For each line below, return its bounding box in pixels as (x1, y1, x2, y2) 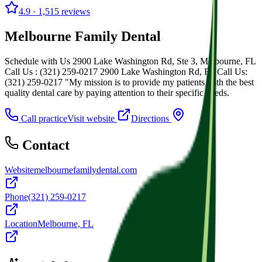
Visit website (67, 113, 117, 123)
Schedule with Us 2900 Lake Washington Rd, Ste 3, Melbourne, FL (5, 56, 256, 66)
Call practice (19, 113, 67, 123)
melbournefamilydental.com (34, 164, 137, 175)
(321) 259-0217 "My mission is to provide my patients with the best (5, 77, 254, 87)
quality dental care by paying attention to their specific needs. (5, 87, 229, 98)
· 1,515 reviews (30, 6, 90, 16)
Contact (22, 137, 70, 153)
